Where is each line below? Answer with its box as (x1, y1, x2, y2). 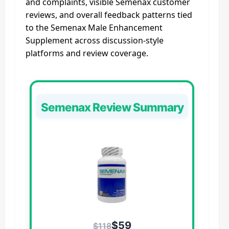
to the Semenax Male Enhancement (26, 22, 163, 33)
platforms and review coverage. (26, 48, 148, 59)
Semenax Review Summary (40, 100, 184, 114)
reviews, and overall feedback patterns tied (26, 9, 192, 20)
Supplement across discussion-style (26, 35, 164, 46)
